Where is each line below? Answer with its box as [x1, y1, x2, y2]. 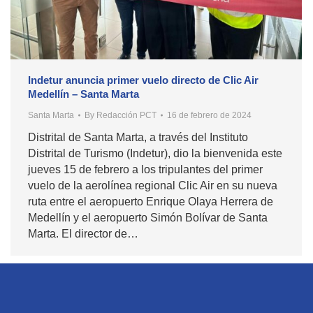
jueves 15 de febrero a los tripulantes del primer [28, 163, 263, 175]
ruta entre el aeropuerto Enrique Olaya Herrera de [28, 195, 273, 208]
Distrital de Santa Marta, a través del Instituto [28, 131, 248, 143]
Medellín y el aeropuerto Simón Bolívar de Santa [28, 211, 268, 224]
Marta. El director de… [28, 227, 138, 240]
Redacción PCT [96, 110, 156, 120]
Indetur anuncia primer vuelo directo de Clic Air [28, 73, 259, 86]
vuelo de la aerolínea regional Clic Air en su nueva [28, 179, 277, 191]
